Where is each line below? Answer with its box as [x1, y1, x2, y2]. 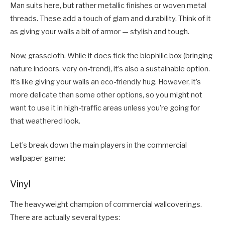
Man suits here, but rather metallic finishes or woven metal [10, 1, 206, 11]
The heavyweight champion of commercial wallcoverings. [10, 200, 202, 209]
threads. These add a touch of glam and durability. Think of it [10, 14, 211, 24]
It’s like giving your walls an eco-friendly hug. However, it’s [10, 77, 201, 87]
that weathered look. [10, 117, 80, 126]
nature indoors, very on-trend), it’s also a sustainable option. [10, 64, 210, 74]
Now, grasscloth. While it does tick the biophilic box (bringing [10, 51, 212, 61]
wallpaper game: [10, 154, 65, 163]
